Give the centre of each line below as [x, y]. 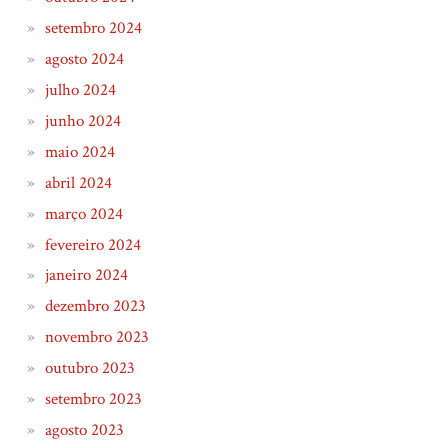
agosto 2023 [84, 429]
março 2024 [83, 213]
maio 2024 [79, 151]
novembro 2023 [96, 337]
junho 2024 [82, 120]
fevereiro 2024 [92, 244]
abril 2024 [78, 182]
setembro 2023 [93, 398]
